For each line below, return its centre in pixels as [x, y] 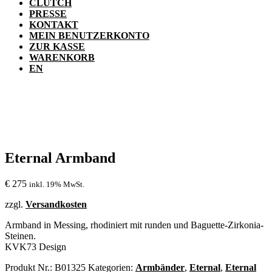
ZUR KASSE [57, 46]
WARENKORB [62, 57]
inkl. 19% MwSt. [57, 185]
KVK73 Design [36, 247]
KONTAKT [54, 24]
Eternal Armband [60, 158]
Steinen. [20, 236]
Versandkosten [56, 205]
